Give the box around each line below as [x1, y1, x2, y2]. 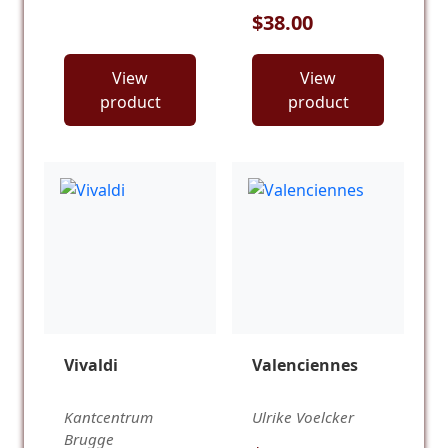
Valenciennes [252, 353, 358, 376]
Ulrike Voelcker [252, 407, 354, 428]
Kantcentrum [64, 407, 153, 428]
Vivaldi [64, 353, 118, 376]
